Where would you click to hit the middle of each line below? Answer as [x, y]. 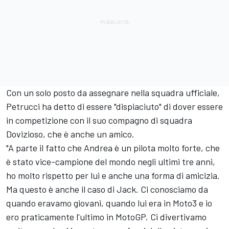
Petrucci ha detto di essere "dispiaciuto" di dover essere [114, 106]
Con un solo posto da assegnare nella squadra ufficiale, [113, 92]
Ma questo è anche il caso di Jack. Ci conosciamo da [107, 189]
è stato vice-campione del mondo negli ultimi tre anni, [111, 161]
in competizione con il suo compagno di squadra [99, 120]
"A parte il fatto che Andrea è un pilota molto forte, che [113, 147]
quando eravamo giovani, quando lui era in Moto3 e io [109, 203]
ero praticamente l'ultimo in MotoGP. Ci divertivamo [106, 216]
